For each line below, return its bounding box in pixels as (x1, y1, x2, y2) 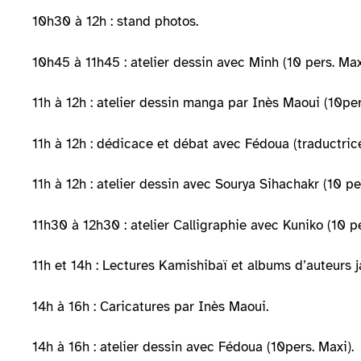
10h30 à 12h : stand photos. (32, 13, 198, 31)
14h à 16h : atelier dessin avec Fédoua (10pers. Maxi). (32, 338, 354, 356)
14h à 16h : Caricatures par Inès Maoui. (32, 297, 268, 315)
